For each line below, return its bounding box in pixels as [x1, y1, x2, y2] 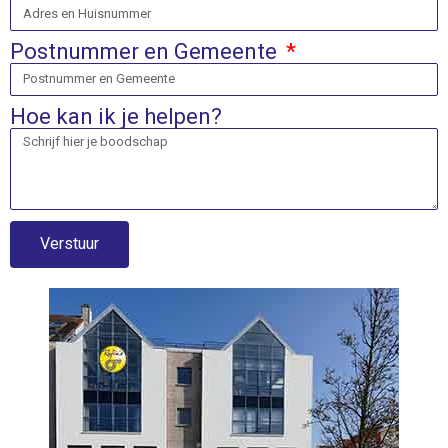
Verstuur [40, 234, 99, 254]
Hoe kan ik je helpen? [10, 103, 222, 129]
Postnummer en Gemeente [10, 38, 282, 64]
